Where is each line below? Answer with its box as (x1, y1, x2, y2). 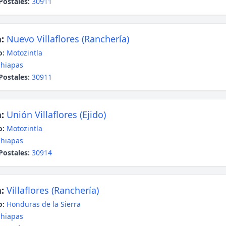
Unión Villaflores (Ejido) (7, 108, 106, 121)
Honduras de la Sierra (7, 199, 81, 209)
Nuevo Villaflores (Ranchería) (7, 33, 129, 45)
